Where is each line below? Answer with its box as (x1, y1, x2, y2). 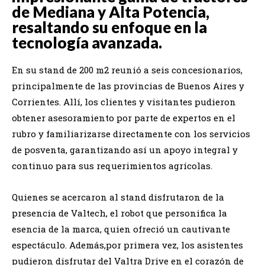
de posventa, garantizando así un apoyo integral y (12, 143, 238, 156)
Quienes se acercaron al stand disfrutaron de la (12, 190, 224, 203)
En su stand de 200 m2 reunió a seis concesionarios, (12, 63, 243, 76)
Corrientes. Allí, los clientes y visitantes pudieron (12, 95, 236, 108)
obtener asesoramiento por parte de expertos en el (12, 111, 235, 124)
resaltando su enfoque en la (12, 17, 207, 37)
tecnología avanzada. (12, 33, 162, 52)
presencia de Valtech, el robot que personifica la (12, 206, 227, 219)
